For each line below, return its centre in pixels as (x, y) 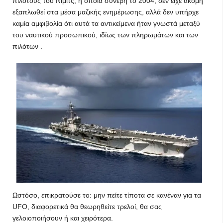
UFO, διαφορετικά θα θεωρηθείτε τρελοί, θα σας (87, 207)
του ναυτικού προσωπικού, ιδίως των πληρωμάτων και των (105, 35)
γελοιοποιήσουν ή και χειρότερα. (63, 218)
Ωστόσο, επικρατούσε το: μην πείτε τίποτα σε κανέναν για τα (107, 195)
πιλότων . (27, 46)
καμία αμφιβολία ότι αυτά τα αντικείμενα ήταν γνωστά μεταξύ (106, 23)
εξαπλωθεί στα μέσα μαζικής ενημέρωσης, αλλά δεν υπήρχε (106, 12)
